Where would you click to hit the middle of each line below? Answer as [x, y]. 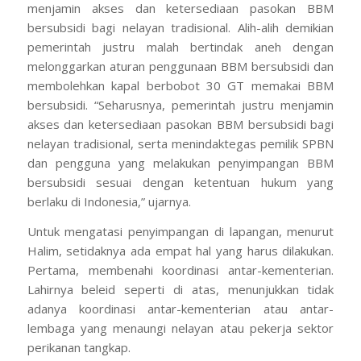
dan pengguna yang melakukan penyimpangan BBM [180, 163]
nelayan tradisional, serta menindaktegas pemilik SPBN [180, 144]
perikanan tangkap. [79, 347]
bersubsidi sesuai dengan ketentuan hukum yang [180, 183]
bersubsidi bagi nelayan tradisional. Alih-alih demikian [180, 28]
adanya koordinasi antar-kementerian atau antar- [180, 309]
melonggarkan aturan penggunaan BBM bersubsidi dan [180, 66]
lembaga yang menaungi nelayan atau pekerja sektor [180, 328]
